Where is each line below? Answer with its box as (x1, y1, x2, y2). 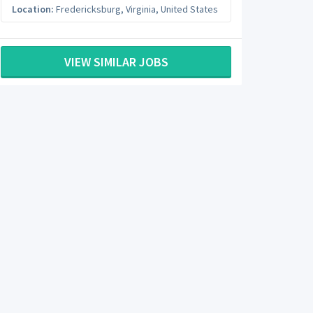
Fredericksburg (56, 3, 121, 15)
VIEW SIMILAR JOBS (64, 53, 168, 70)
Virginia (126, 3, 156, 15)
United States (161, 3, 218, 15)
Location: (12, 3, 54, 15)
